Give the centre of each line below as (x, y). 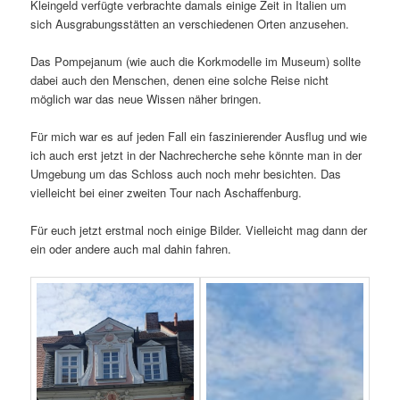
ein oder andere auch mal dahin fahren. (131, 249)
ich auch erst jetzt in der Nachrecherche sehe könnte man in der (196, 155)
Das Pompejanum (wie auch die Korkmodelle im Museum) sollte (196, 61)
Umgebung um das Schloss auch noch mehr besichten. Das (186, 174)
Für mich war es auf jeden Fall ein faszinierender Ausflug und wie (199, 137)
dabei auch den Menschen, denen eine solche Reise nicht (180, 79)
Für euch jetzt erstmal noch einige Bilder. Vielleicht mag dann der (199, 230)
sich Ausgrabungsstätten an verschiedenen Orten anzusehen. (190, 23)
